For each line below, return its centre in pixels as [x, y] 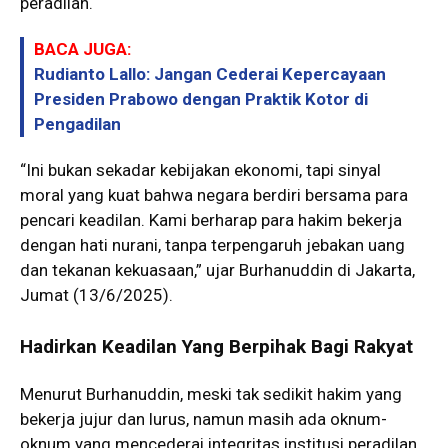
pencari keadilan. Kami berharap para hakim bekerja [211, 219]
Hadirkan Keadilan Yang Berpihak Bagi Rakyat [216, 346]
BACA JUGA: [82, 48]
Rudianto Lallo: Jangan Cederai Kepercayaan [210, 73]
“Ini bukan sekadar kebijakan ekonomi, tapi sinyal [200, 169]
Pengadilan [77, 123]
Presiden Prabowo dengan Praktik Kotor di [201, 98]
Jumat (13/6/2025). [96, 294]
